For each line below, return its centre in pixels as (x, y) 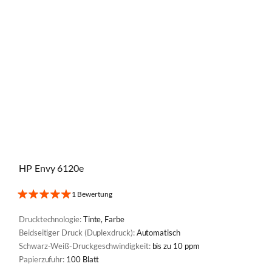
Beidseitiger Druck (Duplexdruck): (78, 232)
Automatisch (158, 232)
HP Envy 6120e (51, 168)
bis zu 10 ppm (176, 246)
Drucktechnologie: (51, 219)
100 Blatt (83, 259)
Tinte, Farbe (104, 219)
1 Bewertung (92, 194)
